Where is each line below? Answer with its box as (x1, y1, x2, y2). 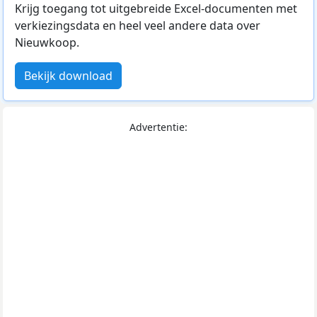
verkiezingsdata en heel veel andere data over (15, 17, 260, 33)
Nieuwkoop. (15, 34, 79, 50)
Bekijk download (24, 67, 113, 83)
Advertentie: (129, 120, 188, 134)
